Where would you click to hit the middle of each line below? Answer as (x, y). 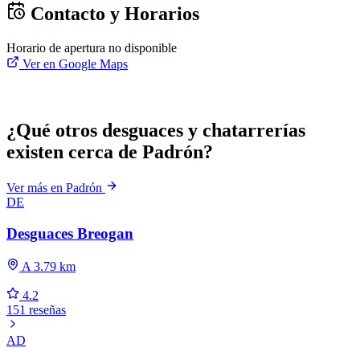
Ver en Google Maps (74, 64)
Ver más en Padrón (56, 188)
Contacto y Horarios (112, 14)
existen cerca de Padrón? (110, 152)
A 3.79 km (47, 266)
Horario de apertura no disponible (92, 48)
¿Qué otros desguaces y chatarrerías (156, 131)
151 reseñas (36, 309)
